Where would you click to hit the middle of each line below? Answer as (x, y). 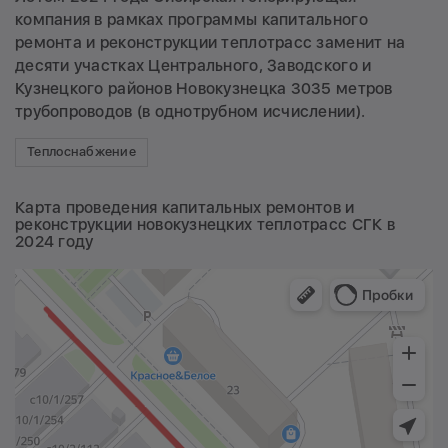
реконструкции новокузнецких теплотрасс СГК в (205, 224)
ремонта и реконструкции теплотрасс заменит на (210, 42)
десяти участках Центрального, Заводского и (193, 65)
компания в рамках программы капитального (191, 19)
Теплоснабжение (81, 152)
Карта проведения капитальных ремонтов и (185, 207)
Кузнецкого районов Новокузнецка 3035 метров (204, 88)
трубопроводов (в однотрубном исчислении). (190, 111)
